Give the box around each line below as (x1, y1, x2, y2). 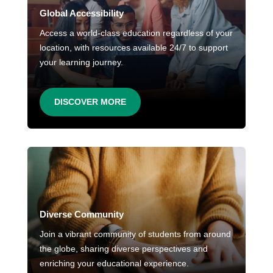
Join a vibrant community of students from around (39, 229, 231, 239)
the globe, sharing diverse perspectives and (39, 244, 208, 254)
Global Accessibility (39, 8, 124, 19)
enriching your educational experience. (39, 258, 189, 269)
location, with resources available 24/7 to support (39, 43, 228, 53)
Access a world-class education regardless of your (39, 28, 233, 38)
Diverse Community (39, 209, 124, 220)
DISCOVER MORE (54, 97, 126, 107)
